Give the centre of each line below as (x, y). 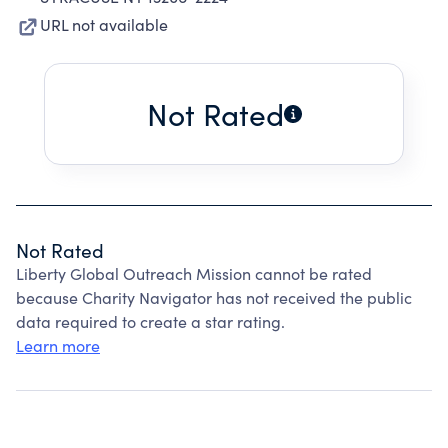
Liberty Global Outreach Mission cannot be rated (194, 273)
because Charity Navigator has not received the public (214, 297)
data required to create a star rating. (150, 321)
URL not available (104, 24)
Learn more (58, 345)
